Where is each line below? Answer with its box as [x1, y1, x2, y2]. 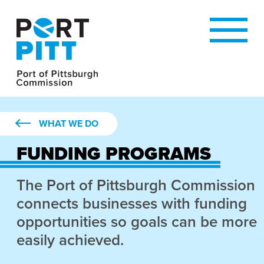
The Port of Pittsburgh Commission [16, 176, 255, 194]
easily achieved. [16, 231, 124, 249]
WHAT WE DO [39, 118, 98, 130]
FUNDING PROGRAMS [16, 143, 211, 165]
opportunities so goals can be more [16, 213, 257, 231]
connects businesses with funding [16, 194, 247, 213]
